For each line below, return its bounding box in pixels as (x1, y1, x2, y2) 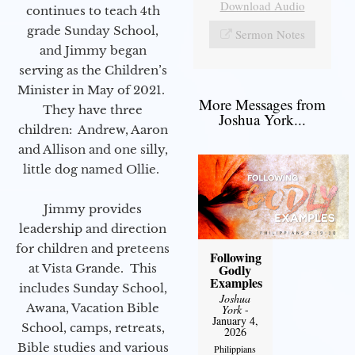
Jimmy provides (44, 201, 142, 217)
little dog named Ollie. (23, 162, 162, 177)
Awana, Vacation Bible (26, 300, 159, 316)
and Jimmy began (39, 43, 147, 59)
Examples (209, 273, 262, 292)
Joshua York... (219, 109, 306, 129)
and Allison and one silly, (17, 142, 168, 158)
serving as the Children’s (18, 63, 167, 78)
